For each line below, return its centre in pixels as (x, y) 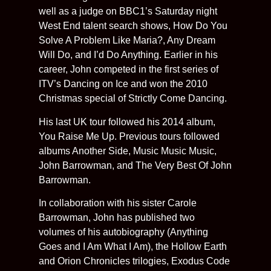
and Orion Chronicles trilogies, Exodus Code (134, 261)
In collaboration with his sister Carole (118, 203)
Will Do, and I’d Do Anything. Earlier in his (128, 55)
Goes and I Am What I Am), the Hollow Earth (133, 247)
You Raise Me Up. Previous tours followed (129, 136)
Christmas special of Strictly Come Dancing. (133, 99)
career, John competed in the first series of (129, 70)
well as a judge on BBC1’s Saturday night (128, 11)
